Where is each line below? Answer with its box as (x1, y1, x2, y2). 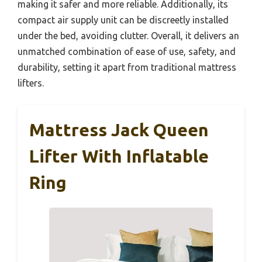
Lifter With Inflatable (29, 146, 209, 166)
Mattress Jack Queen (29, 119, 209, 140)
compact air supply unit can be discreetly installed (18, 14, 229, 25)
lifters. (18, 77, 44, 88)
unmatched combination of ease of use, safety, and (18, 46, 236, 57)
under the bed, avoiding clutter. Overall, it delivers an (18, 30, 239, 41)
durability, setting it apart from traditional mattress (18, 61, 236, 73)
